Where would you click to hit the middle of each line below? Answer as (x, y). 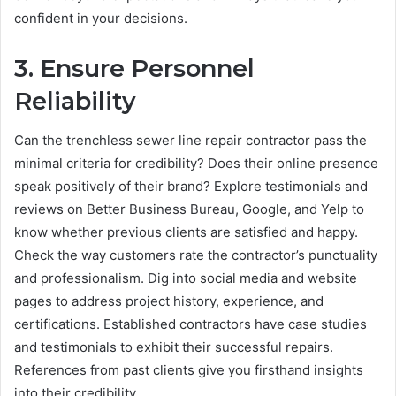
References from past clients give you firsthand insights (189, 370)
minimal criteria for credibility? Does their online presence (196, 164)
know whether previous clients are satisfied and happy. (186, 232)
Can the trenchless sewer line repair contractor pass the (190, 141)
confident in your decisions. (101, 18)
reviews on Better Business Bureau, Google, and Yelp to (189, 209)
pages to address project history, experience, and (169, 301)
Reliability (75, 101)
